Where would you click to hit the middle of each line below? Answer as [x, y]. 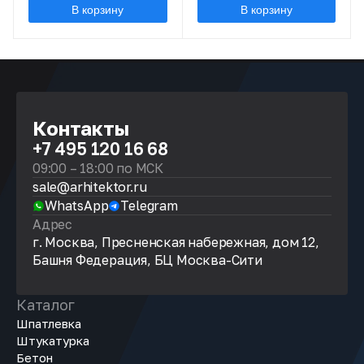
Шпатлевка [49, 323]
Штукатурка [53, 340]
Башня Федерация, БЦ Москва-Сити [147, 260]
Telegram [149, 206]
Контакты [81, 128]
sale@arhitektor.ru [90, 187]
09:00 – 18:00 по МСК [98, 168]
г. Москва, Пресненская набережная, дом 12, [176, 242]
